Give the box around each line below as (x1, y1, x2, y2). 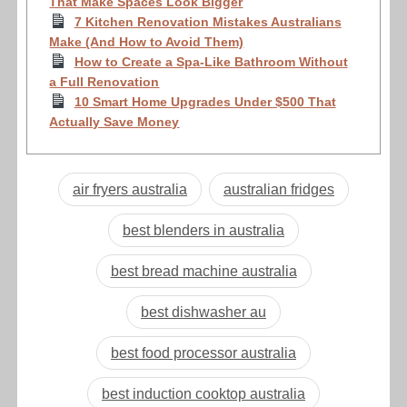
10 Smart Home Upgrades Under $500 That (74, 94, 336, 110)
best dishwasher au (141, 304, 266, 321)
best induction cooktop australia (102, 386, 305, 402)
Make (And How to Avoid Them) (49, 35, 244, 50)
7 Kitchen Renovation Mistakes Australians (74, 15, 342, 30)
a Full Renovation (49, 74, 160, 90)
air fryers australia (73, 182, 187, 198)
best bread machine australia (110, 263, 297, 280)
